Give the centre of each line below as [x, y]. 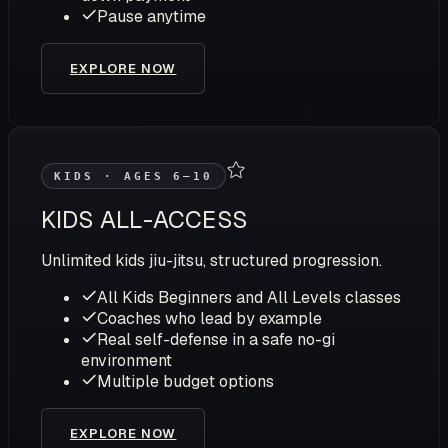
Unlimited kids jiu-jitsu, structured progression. [211, 261]
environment [126, 361]
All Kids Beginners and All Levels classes [249, 298]
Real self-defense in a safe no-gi [216, 340]
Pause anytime [151, 16]
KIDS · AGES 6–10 [134, 175]
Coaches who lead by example [209, 319]
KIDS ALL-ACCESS [144, 219]
